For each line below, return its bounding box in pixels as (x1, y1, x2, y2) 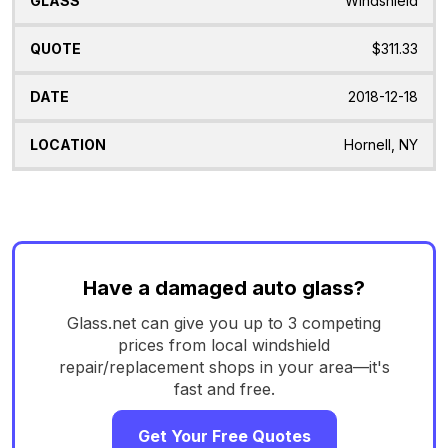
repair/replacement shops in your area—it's (58, 356, 390, 377)
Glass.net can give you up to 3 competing (67, 312, 381, 333)
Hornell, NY (344, 136, 418, 154)
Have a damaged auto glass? (83, 275, 365, 300)
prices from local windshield (118, 334, 330, 355)
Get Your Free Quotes (137, 425, 311, 446)
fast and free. (173, 378, 275, 399)
